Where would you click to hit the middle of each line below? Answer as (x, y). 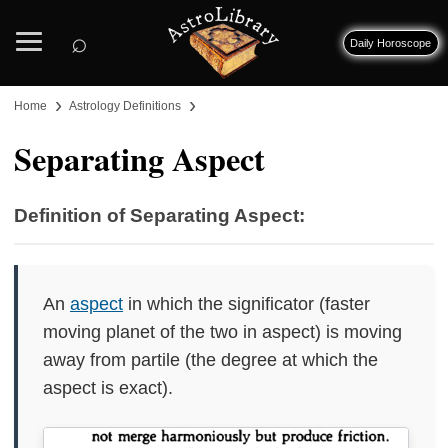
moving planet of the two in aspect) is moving (222, 332)
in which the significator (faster (246, 304)
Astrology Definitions (125, 106)
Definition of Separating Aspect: (159, 216)
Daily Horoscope (391, 42)
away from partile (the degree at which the (210, 360)
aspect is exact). (108, 388)
